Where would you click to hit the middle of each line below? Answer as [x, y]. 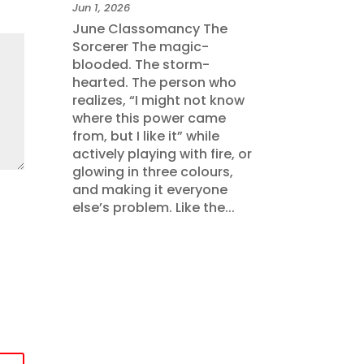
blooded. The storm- [141, 64]
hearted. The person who [155, 82]
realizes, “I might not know [159, 100]
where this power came [149, 118]
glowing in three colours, [153, 171]
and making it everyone [150, 189]
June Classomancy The [150, 28]
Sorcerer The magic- [141, 46]
